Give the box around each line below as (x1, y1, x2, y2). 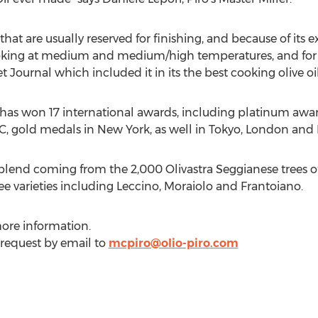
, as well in (149, 123, 209, 136)
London (245, 123, 289, 136)
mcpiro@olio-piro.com (108, 236, 238, 250)
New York (97, 123, 150, 136)
